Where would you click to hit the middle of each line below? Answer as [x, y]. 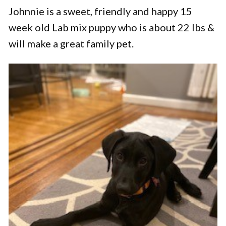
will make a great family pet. [71, 43]
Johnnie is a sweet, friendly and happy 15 [100, 11]
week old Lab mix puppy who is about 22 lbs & [111, 27]
